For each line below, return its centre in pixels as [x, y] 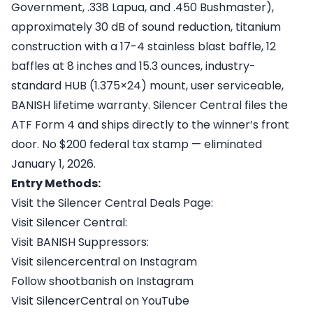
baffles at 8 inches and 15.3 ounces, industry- [133, 66]
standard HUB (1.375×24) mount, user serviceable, [147, 85]
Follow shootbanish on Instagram [102, 281]
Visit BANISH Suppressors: [80, 242]
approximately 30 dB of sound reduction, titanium [146, 27]
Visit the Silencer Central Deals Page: [112, 203]
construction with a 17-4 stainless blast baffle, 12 [144, 46]
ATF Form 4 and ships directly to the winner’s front [150, 124]
